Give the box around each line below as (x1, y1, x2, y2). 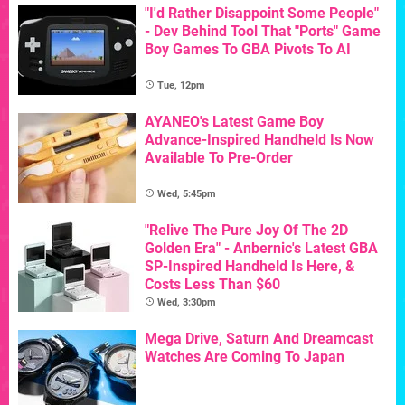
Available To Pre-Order (145, 148, 293, 166)
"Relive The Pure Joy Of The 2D (145, 221, 348, 239)
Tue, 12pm (157, 79, 205, 91)
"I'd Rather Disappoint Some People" (145, 4, 379, 22)
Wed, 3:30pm (157, 296, 216, 308)
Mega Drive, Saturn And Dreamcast (145, 329, 373, 347)
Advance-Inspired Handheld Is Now (145, 130, 374, 148)
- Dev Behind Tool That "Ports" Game (145, 22, 381, 40)
